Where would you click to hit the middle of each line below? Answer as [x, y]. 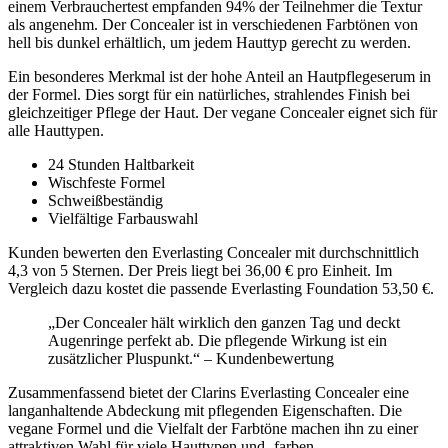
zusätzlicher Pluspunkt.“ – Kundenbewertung [191, 359]
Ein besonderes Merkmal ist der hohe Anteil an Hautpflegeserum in [219, 77]
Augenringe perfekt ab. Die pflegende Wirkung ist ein [217, 341]
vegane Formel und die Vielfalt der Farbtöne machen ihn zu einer [213, 429]
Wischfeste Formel [106, 183]
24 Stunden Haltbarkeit [121, 165]
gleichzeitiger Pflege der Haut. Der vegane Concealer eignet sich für [222, 113]
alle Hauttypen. [56, 131]
